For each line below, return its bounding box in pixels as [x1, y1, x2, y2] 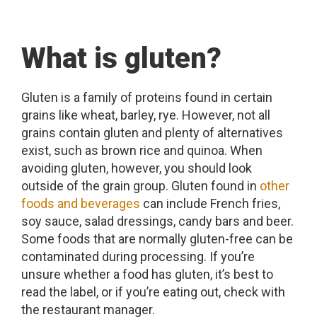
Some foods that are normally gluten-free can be [21, 231, 293, 246]
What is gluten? [21, 42, 221, 75]
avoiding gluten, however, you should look [21, 161, 252, 175]
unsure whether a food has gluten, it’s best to [21, 267, 273, 282]
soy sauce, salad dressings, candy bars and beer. [21, 214, 294, 229]
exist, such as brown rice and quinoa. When [21, 143, 263, 158]
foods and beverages [21, 196, 140, 211]
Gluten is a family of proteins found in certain [21, 90, 272, 105]
